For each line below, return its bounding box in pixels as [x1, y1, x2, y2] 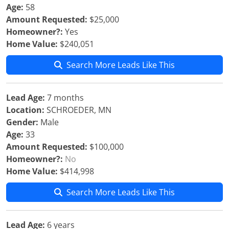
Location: [6, 104, 44, 116]
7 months [45, 92, 84, 103]
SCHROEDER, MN [44, 104, 111, 116]
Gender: [6, 117, 38, 128]
